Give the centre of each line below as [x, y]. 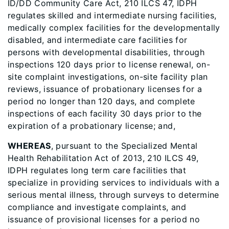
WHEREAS [29, 146]
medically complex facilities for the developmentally [114, 28]
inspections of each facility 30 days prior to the [105, 113]
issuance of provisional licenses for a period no [104, 219]
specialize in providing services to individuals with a [114, 182]
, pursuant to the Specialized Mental [124, 146]
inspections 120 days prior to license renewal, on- [109, 64]
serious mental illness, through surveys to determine [113, 195]
